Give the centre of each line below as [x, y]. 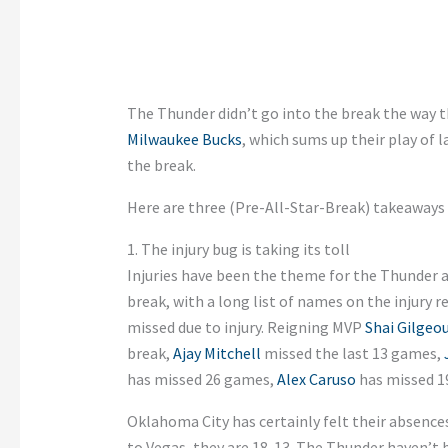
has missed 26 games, [201, 378]
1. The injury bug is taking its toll [238, 248]
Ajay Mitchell [216, 352]
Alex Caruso [316, 378]
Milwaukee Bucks [184, 138]
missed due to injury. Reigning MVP [245, 326]
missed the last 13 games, [352, 352]
